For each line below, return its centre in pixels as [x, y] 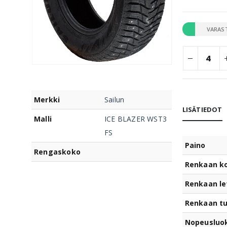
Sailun [115, 100]
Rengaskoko [57, 152]
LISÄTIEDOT [202, 109]
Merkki [47, 100]
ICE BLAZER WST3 [136, 119]
